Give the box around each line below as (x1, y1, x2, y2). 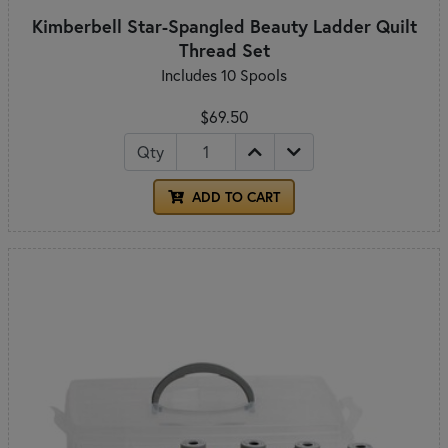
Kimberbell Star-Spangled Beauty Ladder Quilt (31, 13, 417, 38)
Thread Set (178, 37, 270, 62)
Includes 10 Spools (161, 64, 287, 85)
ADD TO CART (188, 187, 280, 206)
